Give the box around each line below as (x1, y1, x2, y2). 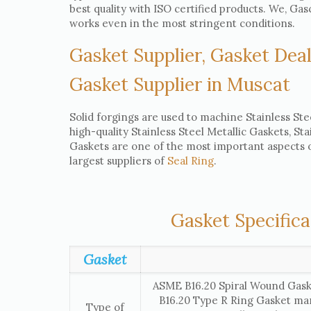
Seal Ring (167, 153, 214, 167)
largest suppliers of (69, 153, 167, 167)
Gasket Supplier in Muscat (69, 72, 290, 96)
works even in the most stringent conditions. (69, 16, 295, 30)
